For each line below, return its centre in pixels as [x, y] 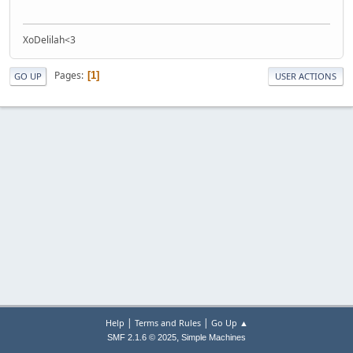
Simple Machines [214, 337]
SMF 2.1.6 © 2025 [142, 337]
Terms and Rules [167, 323]
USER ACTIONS [306, 76]
